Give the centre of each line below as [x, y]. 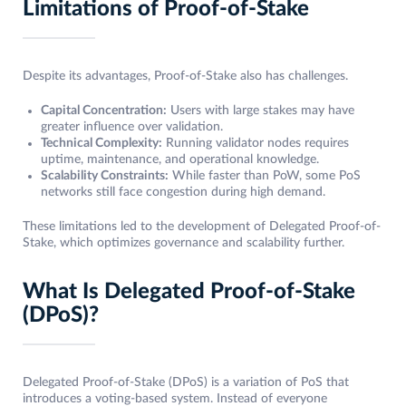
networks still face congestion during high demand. [183, 193]
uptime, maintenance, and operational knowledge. [180, 160]
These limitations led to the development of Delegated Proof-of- [202, 227]
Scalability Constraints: [105, 176]
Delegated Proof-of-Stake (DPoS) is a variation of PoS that [186, 383]
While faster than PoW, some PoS [265, 176]
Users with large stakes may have [261, 111]
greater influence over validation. [132, 127]
